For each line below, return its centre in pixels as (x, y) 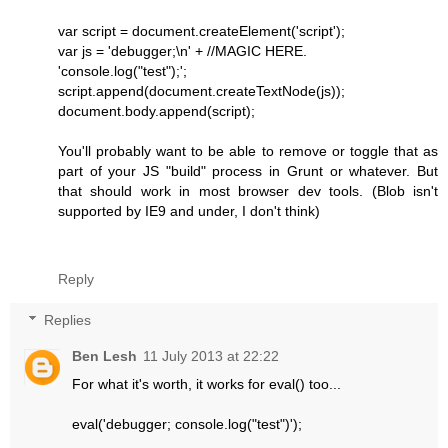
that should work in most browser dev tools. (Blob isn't (248, 190)
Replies (68, 320)
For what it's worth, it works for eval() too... (207, 384)
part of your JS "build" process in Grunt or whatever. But (248, 170)
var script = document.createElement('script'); (201, 30)
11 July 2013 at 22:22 (211, 356)
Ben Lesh (105, 356)
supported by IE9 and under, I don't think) (189, 210)
